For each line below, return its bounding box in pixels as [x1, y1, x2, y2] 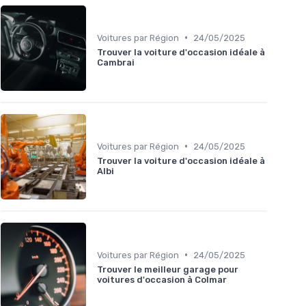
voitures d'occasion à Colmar [97, 274, 227, 285]
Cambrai [97, 57, 135, 68]
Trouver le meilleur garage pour [97, 264, 238, 275]
